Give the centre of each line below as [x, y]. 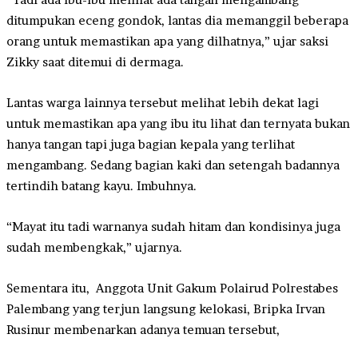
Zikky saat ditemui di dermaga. [95, 62]
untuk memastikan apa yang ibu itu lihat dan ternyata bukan [178, 123]
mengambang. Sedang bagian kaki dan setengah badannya [173, 165]
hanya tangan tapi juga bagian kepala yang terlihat [151, 144]
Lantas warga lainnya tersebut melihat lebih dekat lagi [163, 102]
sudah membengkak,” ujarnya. [94, 247]
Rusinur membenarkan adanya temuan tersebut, [143, 329]
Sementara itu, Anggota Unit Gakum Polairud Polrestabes [172, 288]
